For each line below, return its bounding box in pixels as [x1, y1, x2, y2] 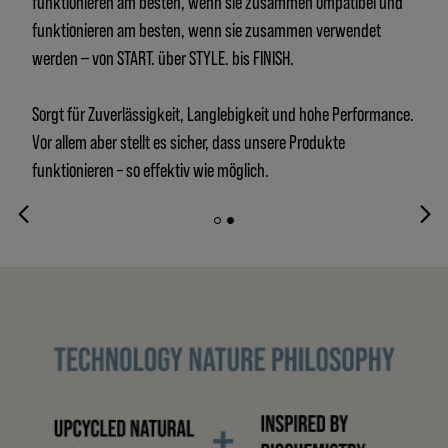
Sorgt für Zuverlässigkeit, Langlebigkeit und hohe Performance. [32, 100, 414, 125]
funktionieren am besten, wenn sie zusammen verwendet [32, 16, 381, 41]
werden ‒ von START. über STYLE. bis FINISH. [32, 44, 294, 69]
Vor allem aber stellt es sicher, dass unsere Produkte [32, 128, 345, 153]
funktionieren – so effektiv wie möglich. [32, 156, 269, 181]
